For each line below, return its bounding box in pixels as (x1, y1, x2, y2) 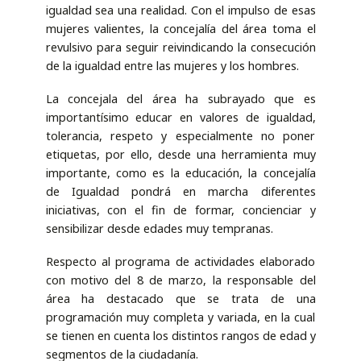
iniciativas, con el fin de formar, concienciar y (45, 201, 316, 218)
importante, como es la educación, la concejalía (45, 164, 316, 180)
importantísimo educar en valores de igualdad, (45, 109, 316, 125)
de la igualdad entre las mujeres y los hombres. (45, 58, 299, 74)
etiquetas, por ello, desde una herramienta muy (45, 146, 316, 162)
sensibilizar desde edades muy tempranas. (45, 220, 273, 236)
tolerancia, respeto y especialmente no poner (45, 127, 316, 143)
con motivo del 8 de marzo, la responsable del (45, 272, 316, 288)
